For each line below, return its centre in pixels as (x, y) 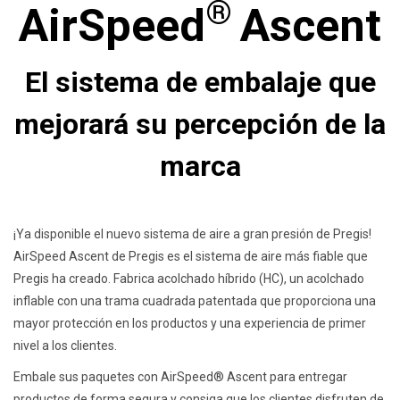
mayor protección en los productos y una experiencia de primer (190, 324)
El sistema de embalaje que (200, 83)
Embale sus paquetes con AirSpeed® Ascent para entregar (180, 377)
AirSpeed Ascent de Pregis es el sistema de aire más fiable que (191, 257)
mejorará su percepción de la (200, 125)
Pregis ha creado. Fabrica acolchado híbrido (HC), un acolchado (189, 279)
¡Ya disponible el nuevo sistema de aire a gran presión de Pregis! (192, 234)
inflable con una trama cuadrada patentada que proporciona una (195, 301)
